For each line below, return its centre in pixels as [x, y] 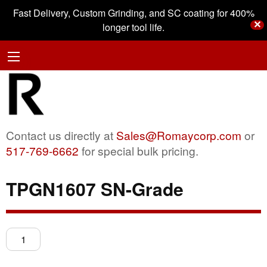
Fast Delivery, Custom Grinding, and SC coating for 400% [133, 13]
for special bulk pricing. [139, 150]
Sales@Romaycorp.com [179, 135]
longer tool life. [133, 27]
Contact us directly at [61, 135]
